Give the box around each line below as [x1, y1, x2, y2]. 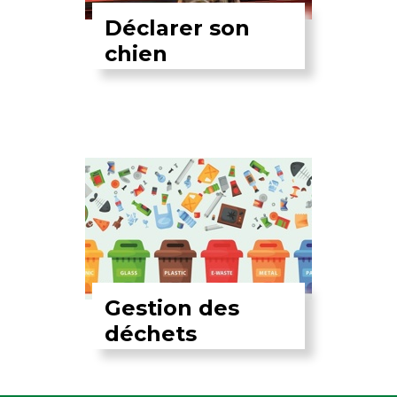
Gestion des [105, 294, 240, 321]
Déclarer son [105, 14, 251, 41]
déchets [105, 320, 198, 346]
